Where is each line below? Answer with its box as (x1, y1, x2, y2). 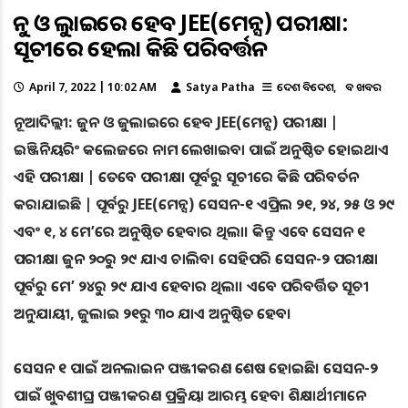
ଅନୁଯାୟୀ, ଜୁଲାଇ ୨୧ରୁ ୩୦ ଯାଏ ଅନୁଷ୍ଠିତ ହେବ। (14, 303, 291, 323)
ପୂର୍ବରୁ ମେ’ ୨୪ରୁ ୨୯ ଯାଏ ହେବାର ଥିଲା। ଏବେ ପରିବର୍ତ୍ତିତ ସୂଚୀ (14, 276, 369, 296)
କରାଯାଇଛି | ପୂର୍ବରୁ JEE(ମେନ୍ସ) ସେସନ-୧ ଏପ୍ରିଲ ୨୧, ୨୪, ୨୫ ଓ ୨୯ (14, 194, 394, 214)
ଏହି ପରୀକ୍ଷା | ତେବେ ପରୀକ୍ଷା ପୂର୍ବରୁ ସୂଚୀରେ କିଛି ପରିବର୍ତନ (14, 167, 359, 187)
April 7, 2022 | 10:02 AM (29, 79, 157, 95)
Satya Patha (186, 79, 255, 95)
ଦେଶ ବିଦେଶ (277, 79, 333, 95)
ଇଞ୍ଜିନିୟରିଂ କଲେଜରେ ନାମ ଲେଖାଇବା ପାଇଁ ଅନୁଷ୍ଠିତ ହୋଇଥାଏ (14, 139, 389, 159)
